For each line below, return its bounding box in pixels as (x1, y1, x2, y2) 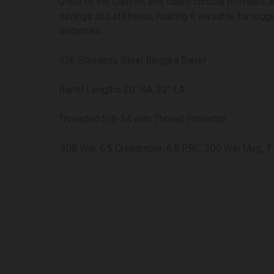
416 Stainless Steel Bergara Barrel (59, 54, 206, 67)
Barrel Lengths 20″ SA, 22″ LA (59, 84, 185, 96)
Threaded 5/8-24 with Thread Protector (59, 113, 226, 125)
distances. (59, 25, 103, 37)
